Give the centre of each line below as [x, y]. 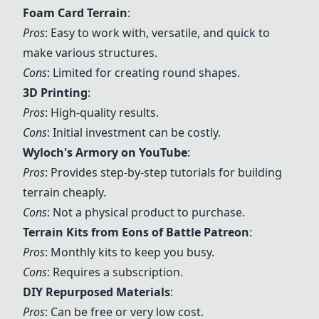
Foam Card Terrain [75, 13]
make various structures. [90, 53]
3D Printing [55, 93]
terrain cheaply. [64, 192]
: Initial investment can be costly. [134, 132]
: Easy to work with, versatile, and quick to [157, 33]
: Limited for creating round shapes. [143, 73]
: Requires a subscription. [115, 272]
